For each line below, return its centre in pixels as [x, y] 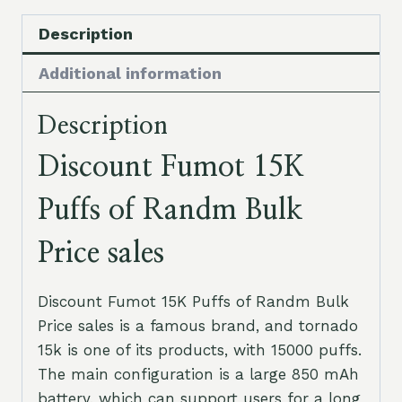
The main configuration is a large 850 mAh [198, 374]
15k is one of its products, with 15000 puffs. [200, 350]
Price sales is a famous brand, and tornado [198, 325]
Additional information [130, 73]
